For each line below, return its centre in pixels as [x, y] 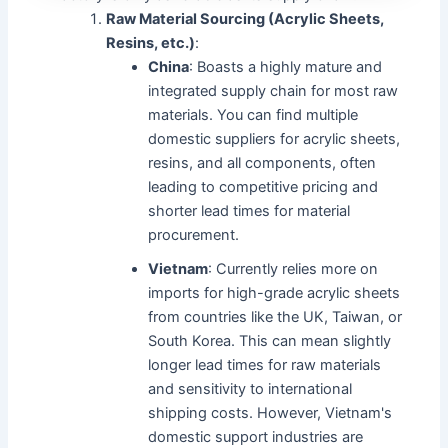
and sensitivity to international [250, 389]
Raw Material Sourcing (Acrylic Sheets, [245, 19]
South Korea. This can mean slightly [270, 341]
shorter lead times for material [249, 211]
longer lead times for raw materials [265, 365]
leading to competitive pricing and [263, 187]
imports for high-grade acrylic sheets [274, 293]
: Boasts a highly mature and [286, 67]
